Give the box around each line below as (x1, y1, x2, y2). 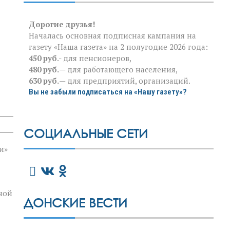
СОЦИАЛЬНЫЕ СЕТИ (24, 126, 148, 141)
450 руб (29, 53, 57, 64)
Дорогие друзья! (29, 19, 95, 30)
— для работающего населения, (59, 64, 178, 75)
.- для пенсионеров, (57, 53, 131, 64)
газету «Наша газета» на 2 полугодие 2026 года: (29, 42, 208, 52)
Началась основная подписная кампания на (29, 30, 196, 41)
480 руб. (29, 64, 59, 75)
